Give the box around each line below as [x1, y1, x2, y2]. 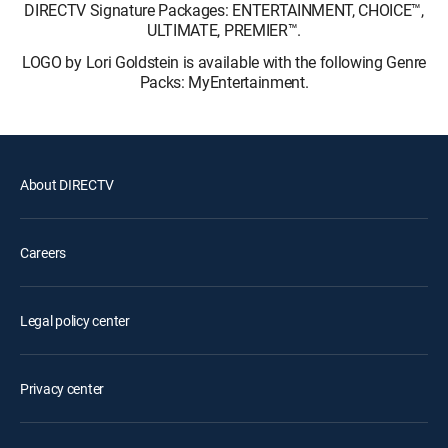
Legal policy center [20, 311, 130, 330]
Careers [20, 243, 67, 262]
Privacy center [20, 379, 105, 398]
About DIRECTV [20, 175, 114, 194]
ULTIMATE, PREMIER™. [147, 19, 301, 41]
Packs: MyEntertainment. [139, 71, 309, 93]
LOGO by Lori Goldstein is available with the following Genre [22, 51, 426, 73]
